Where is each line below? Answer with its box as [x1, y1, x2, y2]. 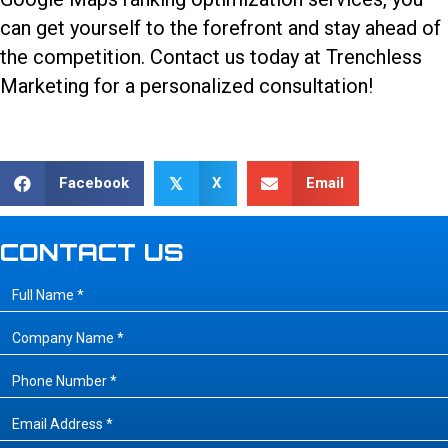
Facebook [58, 174, 129, 192]
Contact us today [150, 45, 299, 69]
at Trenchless [299, 45, 422, 69]
